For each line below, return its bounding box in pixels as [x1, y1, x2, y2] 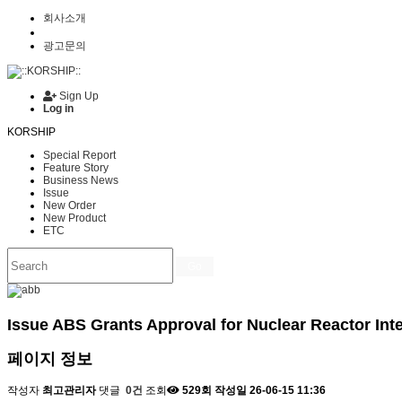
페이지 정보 [7, 349, 92, 368]
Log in [43, 102, 74, 115]
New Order [43, 199, 96, 212]
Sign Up [57, 90, 99, 102]
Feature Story [43, 162, 109, 174]
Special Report [43, 149, 116, 162]
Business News [43, 174, 118, 187]
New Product [43, 212, 106, 224]
